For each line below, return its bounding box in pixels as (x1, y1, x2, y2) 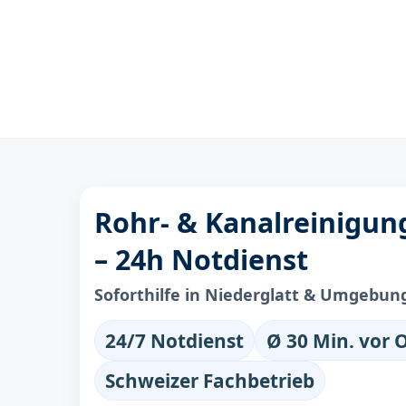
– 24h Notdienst (94, 241, 308, 279)
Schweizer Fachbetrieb (105, 367, 315, 393)
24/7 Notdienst (105, 327, 245, 353)
